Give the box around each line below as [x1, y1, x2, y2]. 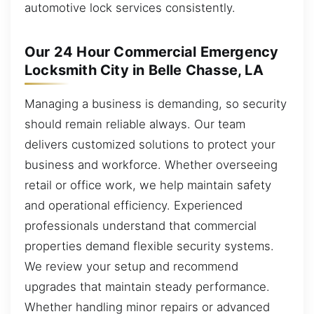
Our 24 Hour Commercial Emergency [25, 43, 279, 60]
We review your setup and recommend [25, 259, 238, 273]
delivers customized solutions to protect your [25, 137, 275, 151]
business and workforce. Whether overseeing [25, 157, 278, 172]
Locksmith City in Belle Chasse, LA [25, 61, 264, 78]
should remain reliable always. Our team [25, 116, 245, 131]
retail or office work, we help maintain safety [25, 177, 271, 192]
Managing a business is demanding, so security [25, 96, 287, 111]
